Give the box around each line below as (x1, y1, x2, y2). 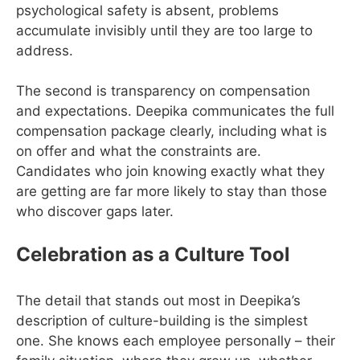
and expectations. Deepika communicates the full (16, 103, 334, 119)
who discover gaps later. (16, 203, 174, 219)
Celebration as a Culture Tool (16, 242, 290, 266)
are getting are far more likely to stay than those (16, 183, 327, 199)
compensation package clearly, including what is (16, 123, 327, 139)
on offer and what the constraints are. (16, 143, 261, 159)
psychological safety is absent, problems (16, 2, 279, 18)
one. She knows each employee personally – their (16, 332, 335, 349)
